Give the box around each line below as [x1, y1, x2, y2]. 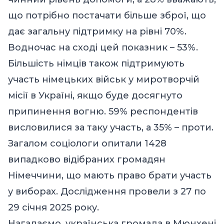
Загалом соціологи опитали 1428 [8, 137, 166, 149]
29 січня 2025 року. [8, 201, 99, 213]
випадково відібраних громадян [8, 153, 165, 165]
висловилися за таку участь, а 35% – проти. [8, 121, 216, 133]
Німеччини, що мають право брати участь [8, 169, 211, 181]
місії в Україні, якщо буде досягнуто [8, 89, 182, 101]
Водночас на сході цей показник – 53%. [8, 41, 198, 53]
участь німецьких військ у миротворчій [8, 73, 199, 85]
